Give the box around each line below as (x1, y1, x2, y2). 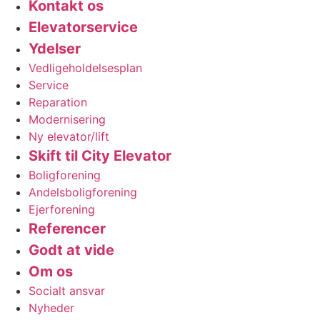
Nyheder (29, 300, 74, 315)
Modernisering (29, 111, 106, 126)
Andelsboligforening (29, 184, 137, 199)
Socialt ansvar (29, 283, 105, 298)
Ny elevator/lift (29, 129, 109, 144)
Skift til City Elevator (29, 146, 171, 164)
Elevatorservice (29, 18, 138, 36)
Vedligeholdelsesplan (29, 60, 142, 75)
